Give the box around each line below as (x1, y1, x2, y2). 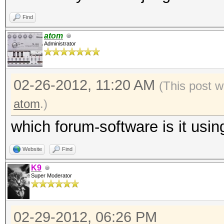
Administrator (44, 40, 76, 46)
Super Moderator (31, 172, 72, 178)
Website (22, 146, 42, 152)
